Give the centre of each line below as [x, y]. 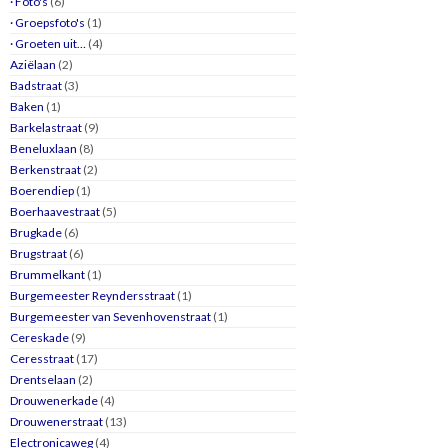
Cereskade [39, 337]
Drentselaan [43, 379]
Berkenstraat [45, 169]
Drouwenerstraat [56, 421]
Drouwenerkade [54, 400]
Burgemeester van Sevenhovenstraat [110, 316]
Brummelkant [47, 274]
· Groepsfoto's [47, 22]
